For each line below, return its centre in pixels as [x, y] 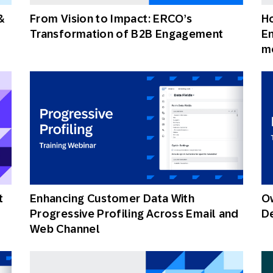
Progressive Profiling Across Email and [134, 214]
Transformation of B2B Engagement [127, 34]
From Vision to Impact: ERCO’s [111, 19]
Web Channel [65, 229]
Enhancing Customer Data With [112, 198]
